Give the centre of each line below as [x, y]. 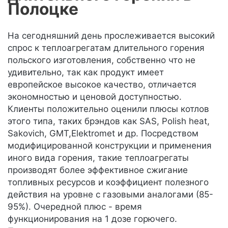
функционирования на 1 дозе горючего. [92, 219]
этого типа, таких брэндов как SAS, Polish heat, [109, 121]
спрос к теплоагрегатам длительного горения [106, 48]
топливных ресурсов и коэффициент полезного [108, 182]
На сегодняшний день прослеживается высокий [111, 36]
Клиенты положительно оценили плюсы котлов [108, 109]
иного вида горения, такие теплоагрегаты [98, 158]
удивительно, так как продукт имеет [86, 72]
